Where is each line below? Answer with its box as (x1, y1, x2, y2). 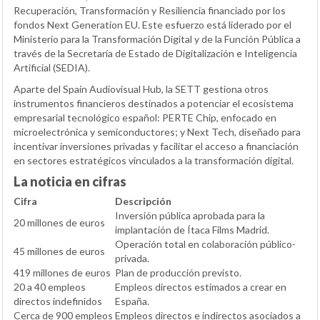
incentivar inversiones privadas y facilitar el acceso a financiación (14, 140, 299, 153)
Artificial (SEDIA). (14, 61, 90, 74)
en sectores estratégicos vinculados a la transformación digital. (14, 154, 294, 167)
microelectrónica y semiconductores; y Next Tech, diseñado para (14, 126, 301, 139)
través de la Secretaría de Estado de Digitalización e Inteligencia (14, 47, 297, 60)
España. (115, 295, 149, 308)
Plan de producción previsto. (115, 266, 241, 279)
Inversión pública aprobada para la (115, 209, 265, 222)
